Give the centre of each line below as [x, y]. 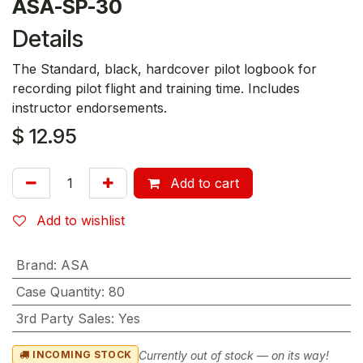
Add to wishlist [81, 221]
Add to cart [203, 184]
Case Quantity [58, 292]
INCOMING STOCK [82, 355]
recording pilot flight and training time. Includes [156, 89]
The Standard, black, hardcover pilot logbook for [164, 69]
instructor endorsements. [90, 108]
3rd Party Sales [63, 319]
